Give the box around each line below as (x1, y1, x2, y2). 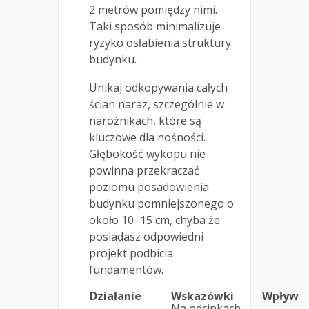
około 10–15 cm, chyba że (89, 212, 220, 228)
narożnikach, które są (89, 113, 201, 129)
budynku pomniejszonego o (89, 196, 234, 212)
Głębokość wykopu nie (89, 146, 206, 162)
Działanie (90, 288, 141, 304)
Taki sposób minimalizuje (89, 19, 221, 34)
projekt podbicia (89, 246, 173, 261)
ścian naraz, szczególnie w (89, 97, 224, 112)
